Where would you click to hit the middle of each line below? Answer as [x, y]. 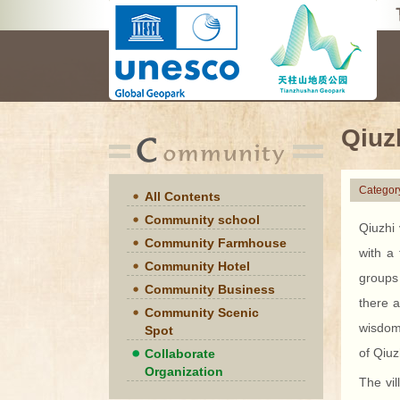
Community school [202, 220]
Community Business [210, 289]
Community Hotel [197, 266]
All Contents [183, 196]
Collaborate [180, 354]
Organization [184, 371]
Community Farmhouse [216, 243]
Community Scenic [202, 312]
